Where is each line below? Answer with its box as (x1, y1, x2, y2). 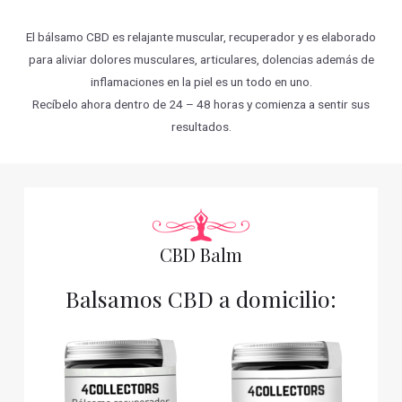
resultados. (170, 119, 232, 135)
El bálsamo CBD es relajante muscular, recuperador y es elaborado (26, 30, 376, 45)
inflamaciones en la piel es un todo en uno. (90, 74, 312, 90)
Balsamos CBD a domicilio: (66, 283, 336, 313)
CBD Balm (160, 241, 242, 267)
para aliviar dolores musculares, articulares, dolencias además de (28, 52, 374, 67)
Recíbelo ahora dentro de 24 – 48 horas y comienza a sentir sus (32, 97, 370, 112)
